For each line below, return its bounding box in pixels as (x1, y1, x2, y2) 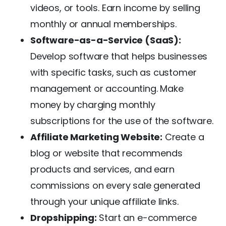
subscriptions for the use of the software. (30, 114, 213, 127)
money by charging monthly (30, 98, 155, 111)
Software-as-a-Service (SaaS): (30, 33, 181, 46)
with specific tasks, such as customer (30, 66, 197, 79)
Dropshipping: (30, 211, 97, 224)
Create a (162, 130, 204, 143)
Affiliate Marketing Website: (30, 130, 162, 143)
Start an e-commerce (96, 211, 197, 224)
